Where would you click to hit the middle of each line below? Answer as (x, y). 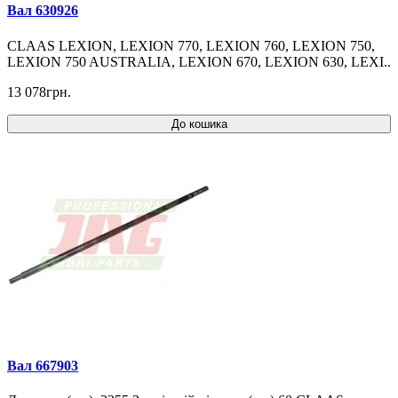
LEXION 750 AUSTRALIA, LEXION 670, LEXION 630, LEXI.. (199, 61)
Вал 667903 (43, 365)
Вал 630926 (43, 11)
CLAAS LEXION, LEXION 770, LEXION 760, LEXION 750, (191, 45)
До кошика (199, 123)
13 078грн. (39, 92)
